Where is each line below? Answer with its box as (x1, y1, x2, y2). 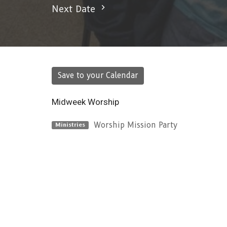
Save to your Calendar (58, 70, 138, 80)
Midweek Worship (52, 96, 119, 107)
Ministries (55, 121, 85, 128)
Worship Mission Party (93, 120, 177, 130)
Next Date (52, 3, 98, 15)
